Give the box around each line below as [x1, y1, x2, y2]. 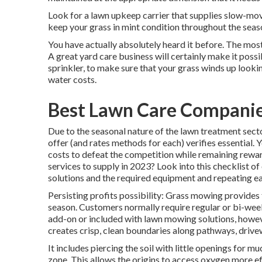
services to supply [48, 160, 119, 171]
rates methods [89, 137, 147, 148]
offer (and [48, 137, 89, 148]
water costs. [48, 74, 96, 85]
